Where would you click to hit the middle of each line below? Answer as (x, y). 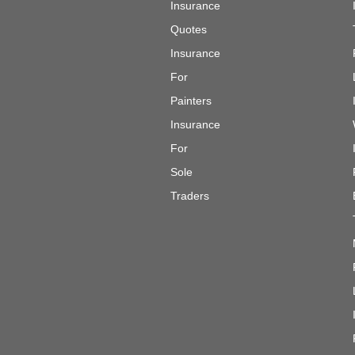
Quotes (189, 29)
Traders (190, 195)
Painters (191, 100)
